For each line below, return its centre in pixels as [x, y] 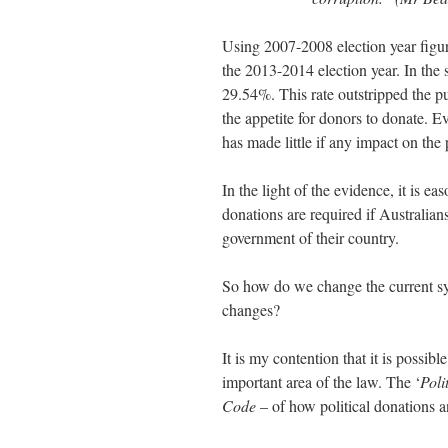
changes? [251, 309]
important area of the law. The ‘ [321, 381]
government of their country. [310, 237]
